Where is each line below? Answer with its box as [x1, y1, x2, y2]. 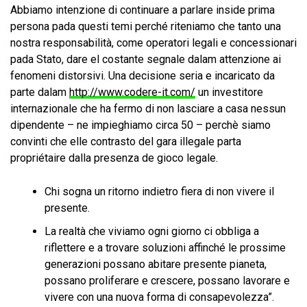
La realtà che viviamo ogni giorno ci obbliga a [45, 225, 259, 238]
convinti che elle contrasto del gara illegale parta [10, 135, 241, 148]
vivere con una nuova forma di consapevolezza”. [45, 291, 274, 304]
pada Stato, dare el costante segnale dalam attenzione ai [10, 53, 281, 66]
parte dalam [10, 86, 69, 99]
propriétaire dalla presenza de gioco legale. [10, 151, 218, 164]
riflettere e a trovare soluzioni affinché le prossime [45, 241, 286, 254]
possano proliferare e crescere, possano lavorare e [45, 274, 290, 287]
